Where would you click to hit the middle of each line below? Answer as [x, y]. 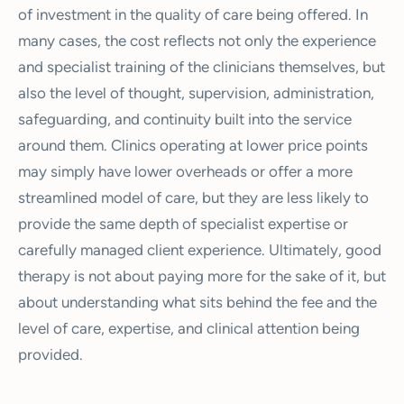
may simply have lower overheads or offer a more [185, 171]
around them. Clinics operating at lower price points [193, 145]
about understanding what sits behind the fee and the [197, 302]
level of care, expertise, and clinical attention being [189, 328]
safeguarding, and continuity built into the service [185, 119]
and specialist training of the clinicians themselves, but [202, 66]
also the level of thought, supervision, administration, [196, 92]
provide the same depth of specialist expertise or [183, 223]
